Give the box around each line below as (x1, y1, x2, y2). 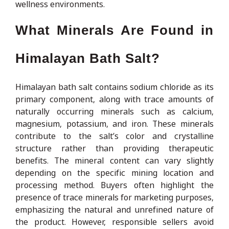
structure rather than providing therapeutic (15, 142, 214, 154)
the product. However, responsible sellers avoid (15, 216, 214, 227)
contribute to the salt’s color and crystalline (15, 130, 214, 142)
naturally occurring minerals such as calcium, (15, 105, 214, 117)
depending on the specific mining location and (15, 167, 214, 178)
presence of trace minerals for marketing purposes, (15, 191, 214, 203)
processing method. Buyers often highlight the (15, 179, 214, 191)
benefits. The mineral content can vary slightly (15, 154, 214, 166)
